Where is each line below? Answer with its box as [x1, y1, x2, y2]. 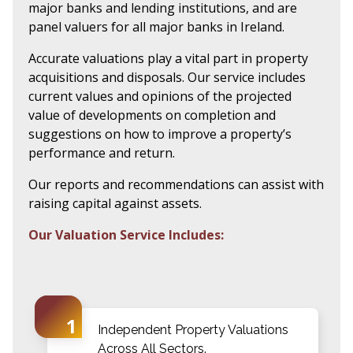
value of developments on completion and [28, 106, 276, 124]
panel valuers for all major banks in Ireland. [28, 17, 284, 35]
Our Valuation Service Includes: [28, 225, 224, 243]
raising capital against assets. [28, 194, 202, 212]
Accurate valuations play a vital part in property [28, 49, 308, 67]
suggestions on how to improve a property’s [28, 124, 292, 143]
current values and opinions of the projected [28, 87, 292, 105]
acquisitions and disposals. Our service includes [28, 68, 306, 86]
